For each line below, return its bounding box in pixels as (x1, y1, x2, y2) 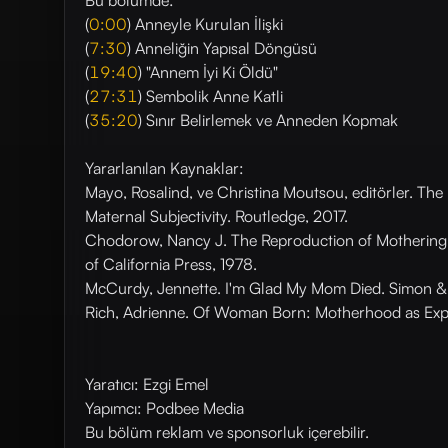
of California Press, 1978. (85, 254, 257, 274)
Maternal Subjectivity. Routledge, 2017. (85, 206, 348, 226)
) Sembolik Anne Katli (138, 86, 283, 106)
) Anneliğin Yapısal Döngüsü (127, 38, 317, 58)
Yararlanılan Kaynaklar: (85, 158, 244, 178)
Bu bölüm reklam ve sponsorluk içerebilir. (85, 422, 369, 442)
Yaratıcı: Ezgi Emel (85, 374, 209, 394)
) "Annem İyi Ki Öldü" (138, 62, 278, 82)
